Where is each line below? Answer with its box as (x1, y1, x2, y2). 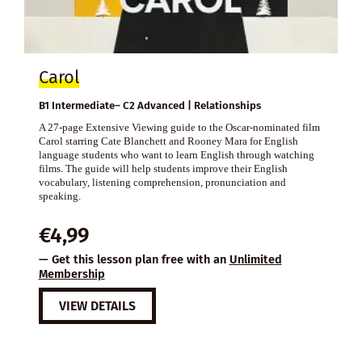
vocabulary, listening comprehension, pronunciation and (38, 175, 286, 188)
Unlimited (229, 251, 282, 267)
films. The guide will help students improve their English (38, 162, 288, 175)
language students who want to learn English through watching (38, 148, 314, 161)
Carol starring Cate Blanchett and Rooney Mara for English (38, 134, 298, 147)
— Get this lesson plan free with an (38, 251, 229, 267)
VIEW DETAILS (58, 297, 136, 314)
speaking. (38, 189, 81, 202)
